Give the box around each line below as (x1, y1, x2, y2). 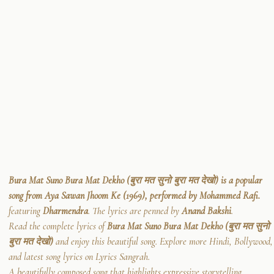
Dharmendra (43, 204, 88, 217)
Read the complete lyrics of (9, 220, 107, 232)
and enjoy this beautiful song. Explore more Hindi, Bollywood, (53, 235, 273, 248)
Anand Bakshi (182, 204, 231, 217)
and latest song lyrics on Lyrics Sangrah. (9, 250, 150, 263)
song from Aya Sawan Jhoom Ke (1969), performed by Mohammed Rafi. (9, 189, 260, 202)
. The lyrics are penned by (88, 204, 182, 217)
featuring (9, 204, 43, 217)
